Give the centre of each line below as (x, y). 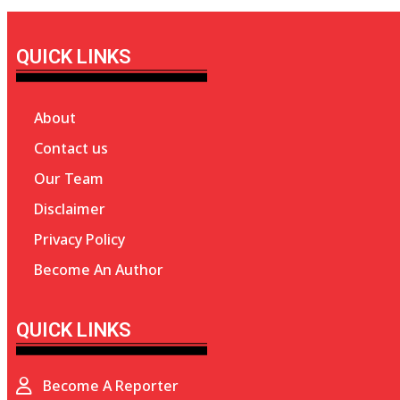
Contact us (71, 148)
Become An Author (99, 269)
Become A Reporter (111, 385)
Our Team (69, 178)
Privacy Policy (79, 239)
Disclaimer (70, 208)
